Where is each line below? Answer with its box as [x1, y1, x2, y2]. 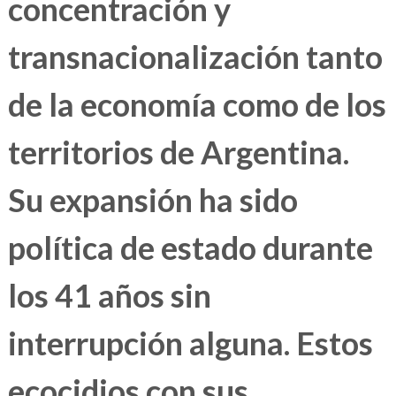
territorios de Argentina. [7, 133, 349, 172]
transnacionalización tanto [7, 37, 383, 77]
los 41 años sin [7, 276, 211, 316]
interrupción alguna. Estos [7, 324, 373, 363]
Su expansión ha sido [7, 180, 298, 220]
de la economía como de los [7, 85, 386, 125]
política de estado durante [7, 228, 373, 268]
